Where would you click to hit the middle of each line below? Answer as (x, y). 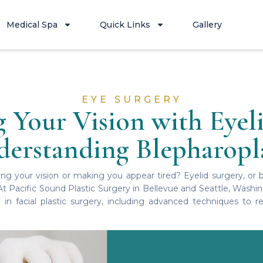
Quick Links (125, 25)
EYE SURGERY (131, 100)
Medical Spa (32, 25)
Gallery (208, 25)
